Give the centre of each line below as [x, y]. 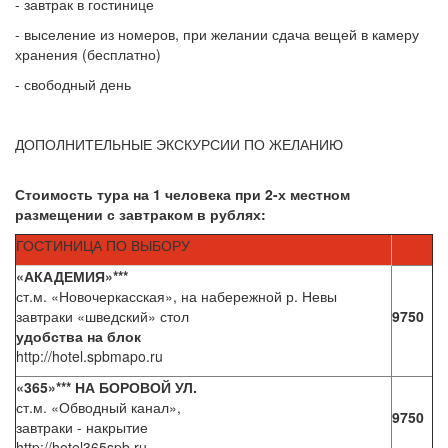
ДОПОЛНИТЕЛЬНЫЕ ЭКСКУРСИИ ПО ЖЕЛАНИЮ [179, 144]
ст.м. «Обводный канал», [98, 407]
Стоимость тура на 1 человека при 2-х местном [182, 194]
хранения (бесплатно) [88, 54]
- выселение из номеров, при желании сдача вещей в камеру [217, 34]
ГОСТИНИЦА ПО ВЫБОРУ [103, 245]
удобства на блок [78, 336]
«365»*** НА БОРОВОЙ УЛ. [106, 387]
